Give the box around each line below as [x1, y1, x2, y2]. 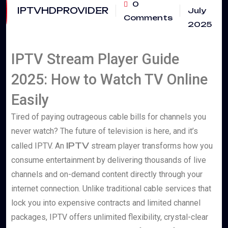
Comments [124, 13, 173, 22]
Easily [11, 91, 49, 109]
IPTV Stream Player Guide [11, 50, 179, 68]
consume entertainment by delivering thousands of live [11, 155, 206, 165]
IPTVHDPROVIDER [17, 5, 108, 16]
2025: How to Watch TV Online [11, 71, 208, 89]
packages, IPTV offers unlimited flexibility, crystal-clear [11, 212, 208, 222]
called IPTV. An [11, 141, 66, 151]
